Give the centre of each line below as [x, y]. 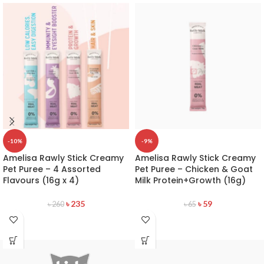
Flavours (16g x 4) [41, 181]
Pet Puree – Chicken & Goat [194, 169]
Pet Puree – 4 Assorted [52, 169]
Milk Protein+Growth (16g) [190, 181]
